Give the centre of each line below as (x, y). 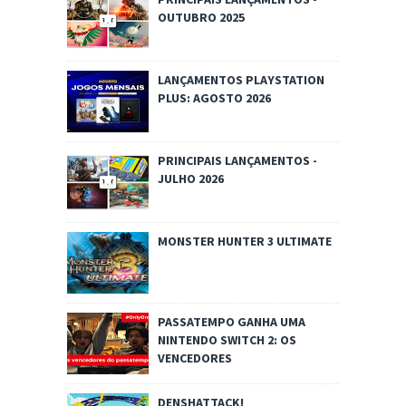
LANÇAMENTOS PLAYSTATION (241, 80)
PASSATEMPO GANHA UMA (232, 322)
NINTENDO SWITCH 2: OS (227, 340)
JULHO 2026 (191, 179)
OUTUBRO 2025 (201, 18)
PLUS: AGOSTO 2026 (214, 98)
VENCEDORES (195, 358)
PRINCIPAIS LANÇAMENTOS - (237, 161)
